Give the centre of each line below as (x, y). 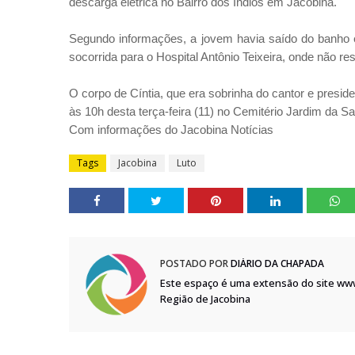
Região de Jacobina (205, 299)
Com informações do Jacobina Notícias (171, 130)
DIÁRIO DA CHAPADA (276, 263)
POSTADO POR (194, 263)
